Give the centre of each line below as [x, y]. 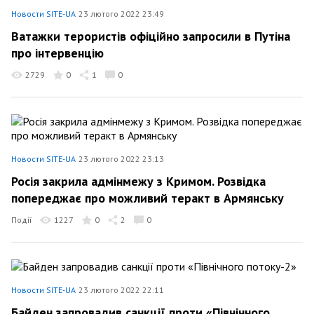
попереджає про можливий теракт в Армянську [148, 198]
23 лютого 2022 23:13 [121, 158]
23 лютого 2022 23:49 [121, 13]
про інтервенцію [57, 53]
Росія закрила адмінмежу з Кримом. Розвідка [138, 181]
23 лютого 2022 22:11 [121, 289]
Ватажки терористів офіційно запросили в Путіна [151, 36]
